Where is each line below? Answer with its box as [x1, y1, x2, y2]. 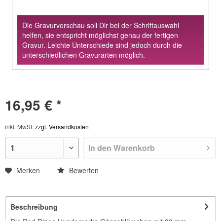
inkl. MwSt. [5, 122, 35, 131]
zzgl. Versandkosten [35, 122, 89, 131]
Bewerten [67, 165, 99, 176]
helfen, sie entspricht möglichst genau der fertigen [22, 30, 178, 40]
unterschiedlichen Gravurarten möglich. [22, 50, 145, 60]
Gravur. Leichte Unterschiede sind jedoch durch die [22, 40, 182, 50]
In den [88, 142, 112, 154]
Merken [16, 165, 40, 176]
